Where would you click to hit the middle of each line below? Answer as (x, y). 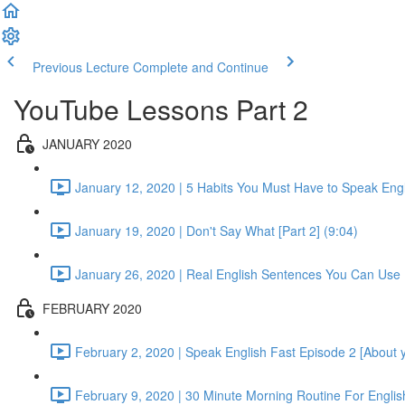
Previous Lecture (81, 67)
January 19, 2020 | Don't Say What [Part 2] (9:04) (217, 230)
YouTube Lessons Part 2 (161, 109)
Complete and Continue (201, 67)
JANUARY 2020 (87, 143)
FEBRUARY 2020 (92, 308)
